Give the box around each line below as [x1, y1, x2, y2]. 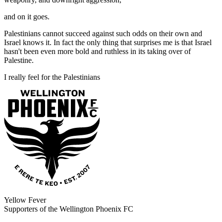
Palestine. [4, 56, 34, 65]
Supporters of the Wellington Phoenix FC [4, 205, 133, 214]
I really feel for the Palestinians [4, 73, 102, 82]
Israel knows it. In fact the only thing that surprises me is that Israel [4, 38, 212, 47]
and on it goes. [4, 12, 50, 21]
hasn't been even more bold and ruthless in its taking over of [4, 47, 191, 56]
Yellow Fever [4, 196, 46, 205]
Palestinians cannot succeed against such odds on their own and [4, 29, 202, 38]
